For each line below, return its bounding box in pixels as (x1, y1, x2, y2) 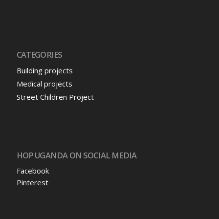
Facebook (16, 166, 49, 176)
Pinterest (16, 177, 48, 188)
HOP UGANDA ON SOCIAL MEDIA (16, 150, 137, 161)
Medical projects (16, 79, 72, 89)
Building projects (16, 66, 73, 76)
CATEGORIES (16, 49, 63, 61)
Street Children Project (16, 92, 94, 102)
